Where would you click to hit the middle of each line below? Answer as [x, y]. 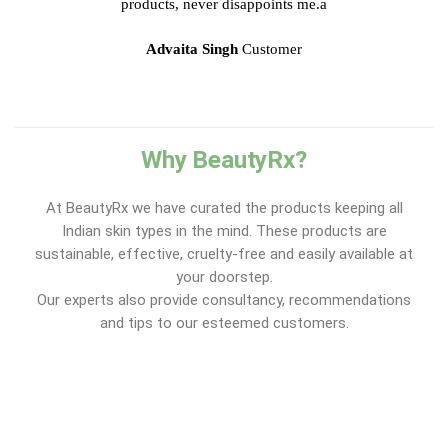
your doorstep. [224, 277]
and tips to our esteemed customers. [224, 323]
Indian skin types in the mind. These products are [224, 231]
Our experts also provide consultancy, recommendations [224, 300]
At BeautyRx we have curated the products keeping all [224, 208]
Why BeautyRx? [224, 160]
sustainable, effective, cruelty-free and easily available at [224, 254]
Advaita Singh [192, 49]
